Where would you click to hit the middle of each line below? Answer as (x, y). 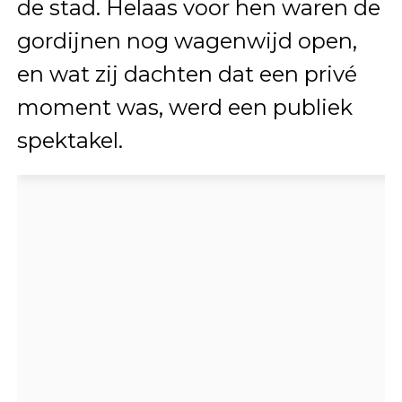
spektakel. (70, 140)
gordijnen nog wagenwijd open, (187, 41)
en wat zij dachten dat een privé (187, 74)
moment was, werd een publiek (184, 107)
